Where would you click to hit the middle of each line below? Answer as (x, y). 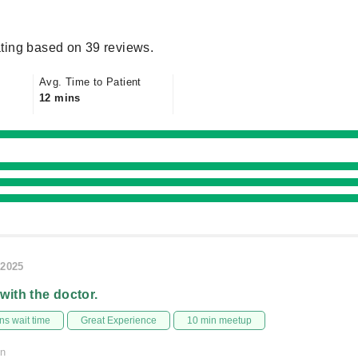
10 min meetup (220, 320)
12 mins (60, 98)
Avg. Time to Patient (90, 82)
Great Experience (118, 320)
